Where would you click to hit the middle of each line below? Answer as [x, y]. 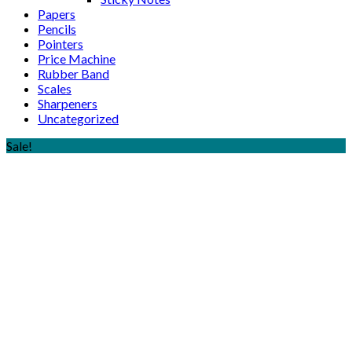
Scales [55, 88]
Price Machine [77, 58]
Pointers [60, 43]
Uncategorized [78, 118]
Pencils [57, 28]
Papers [57, 13]
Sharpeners [68, 103]
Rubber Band [73, 73]
